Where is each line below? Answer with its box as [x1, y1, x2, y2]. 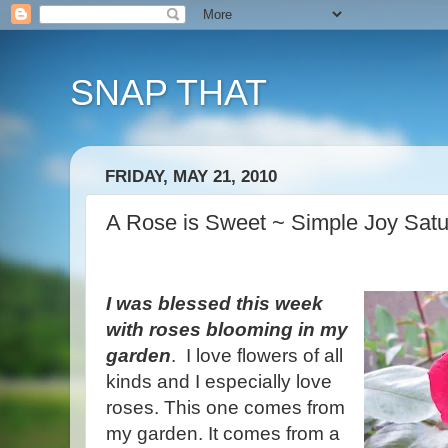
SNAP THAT [70, 72, 267, 113]
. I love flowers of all [171, 344, 343, 366]
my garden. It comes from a [106, 422, 340, 444]
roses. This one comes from [106, 396, 345, 418]
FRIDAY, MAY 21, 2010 [105, 167, 277, 187]
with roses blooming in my [106, 318, 348, 340]
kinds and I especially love [106, 370, 332, 392]
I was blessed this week [106, 292, 323, 314]
